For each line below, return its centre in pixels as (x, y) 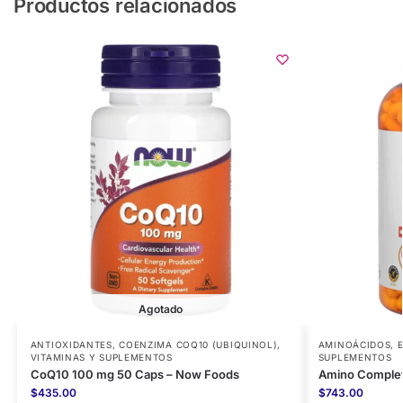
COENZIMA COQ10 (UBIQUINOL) (198, 345)
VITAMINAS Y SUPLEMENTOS (101, 358)
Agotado (161, 309)
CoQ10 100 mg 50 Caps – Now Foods (134, 375)
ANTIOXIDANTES (71, 345)
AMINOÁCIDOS (354, 345)
